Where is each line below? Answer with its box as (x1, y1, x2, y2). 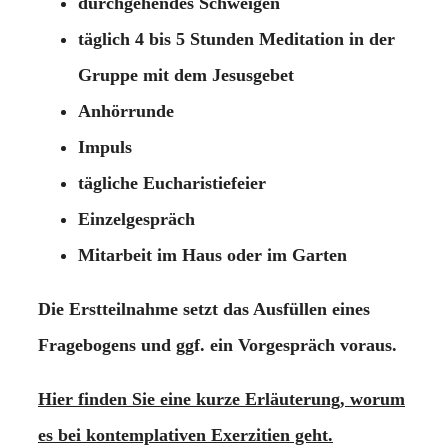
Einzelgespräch (78, 208, 195, 229)
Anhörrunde (78, 100, 174, 121)
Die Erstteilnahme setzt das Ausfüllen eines (38, 298, 370, 319)
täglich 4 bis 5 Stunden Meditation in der (78, 28, 395, 49)
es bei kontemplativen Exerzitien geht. (38, 424, 333, 445)
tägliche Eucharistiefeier (78, 172, 266, 193)
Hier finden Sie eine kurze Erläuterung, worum (38, 388, 405, 409)
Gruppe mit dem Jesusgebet (78, 64, 294, 85)
